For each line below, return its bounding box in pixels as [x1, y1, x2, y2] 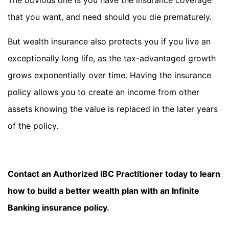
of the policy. [8, 120, 58, 131]
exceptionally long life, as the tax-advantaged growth [8, 53, 216, 63]
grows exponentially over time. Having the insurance [8, 70, 211, 80]
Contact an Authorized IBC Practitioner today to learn [8, 169, 220, 179]
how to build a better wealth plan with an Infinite [8, 186, 199, 196]
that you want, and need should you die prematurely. [8, 12, 212, 22]
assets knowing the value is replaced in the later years [8, 103, 218, 114]
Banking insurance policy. [8, 202, 109, 213]
